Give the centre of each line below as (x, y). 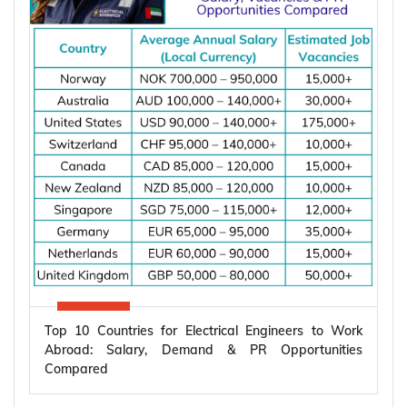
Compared (76, 369)
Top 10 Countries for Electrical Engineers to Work (203, 331)
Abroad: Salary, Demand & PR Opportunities (203, 350)
